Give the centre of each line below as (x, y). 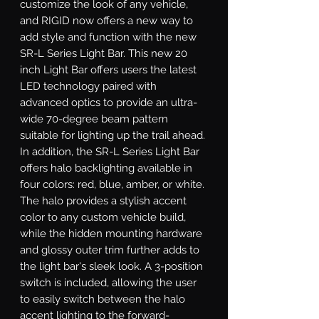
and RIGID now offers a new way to (106, 20)
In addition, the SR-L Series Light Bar (110, 151)
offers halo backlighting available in (106, 168)
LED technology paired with (88, 86)
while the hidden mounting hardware (111, 233)
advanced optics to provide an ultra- (109, 102)
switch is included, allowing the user (108, 282)
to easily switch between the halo (103, 299)
